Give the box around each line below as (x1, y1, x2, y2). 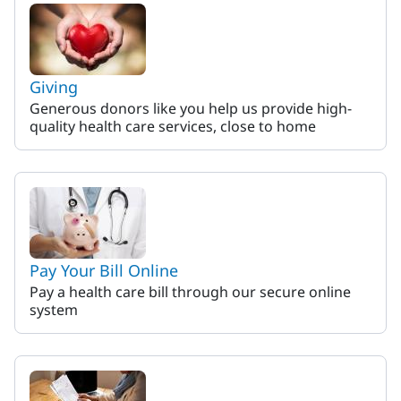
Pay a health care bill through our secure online (30, 282, 351, 302)
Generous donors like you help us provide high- (30, 98, 352, 118)
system (30, 300, 78, 320)
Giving (30, 76, 78, 98)
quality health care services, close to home (30, 116, 316, 136)
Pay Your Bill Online (30, 260, 178, 281)
